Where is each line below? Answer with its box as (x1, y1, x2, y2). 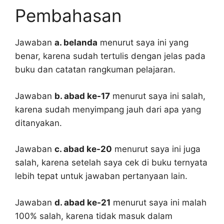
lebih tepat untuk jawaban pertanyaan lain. (15, 171, 187, 181)
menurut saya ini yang (97, 37, 188, 48)
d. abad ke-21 (54, 197, 110, 207)
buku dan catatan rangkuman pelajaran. (15, 64, 175, 75)
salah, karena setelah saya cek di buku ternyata (15, 157, 207, 168)
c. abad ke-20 (54, 144, 112, 154)
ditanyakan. (15, 117, 62, 128)
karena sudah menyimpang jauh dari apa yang (15, 104, 201, 114)
